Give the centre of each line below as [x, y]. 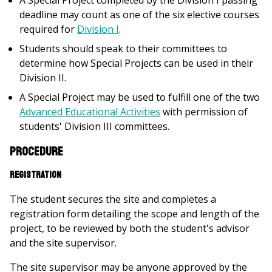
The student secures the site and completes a [113, 199]
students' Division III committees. [94, 126]
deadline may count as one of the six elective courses [139, 15]
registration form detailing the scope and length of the [134, 214]
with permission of [204, 112]
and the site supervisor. [63, 243]
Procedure [36, 151]
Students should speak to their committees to [123, 49]
